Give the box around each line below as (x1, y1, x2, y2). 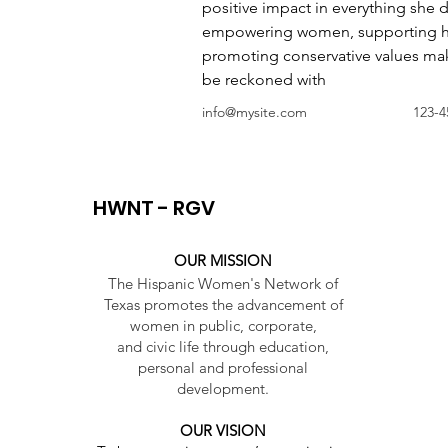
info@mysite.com (202, 103, 308, 121)
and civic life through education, (117, 337, 329, 356)
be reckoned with (202, 70, 327, 89)
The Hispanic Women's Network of (108, 274, 338, 293)
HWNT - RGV (93, 194, 215, 222)
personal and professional (138, 358, 308, 377)
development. (177, 379, 269, 398)
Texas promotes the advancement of (103, 295, 343, 314)
